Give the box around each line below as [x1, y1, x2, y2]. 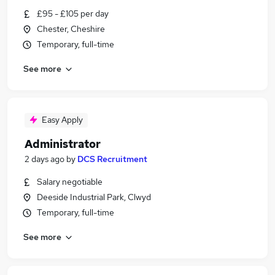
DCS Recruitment [77, 153, 147, 165]
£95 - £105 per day [37, 8, 109, 19]
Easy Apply [42, 114, 83, 125]
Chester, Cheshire [37, 23, 105, 34]
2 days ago [25, 153, 64, 165]
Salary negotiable [37, 176, 103, 187]
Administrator [25, 137, 101, 151]
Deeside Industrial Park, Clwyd [37, 192, 151, 203]
